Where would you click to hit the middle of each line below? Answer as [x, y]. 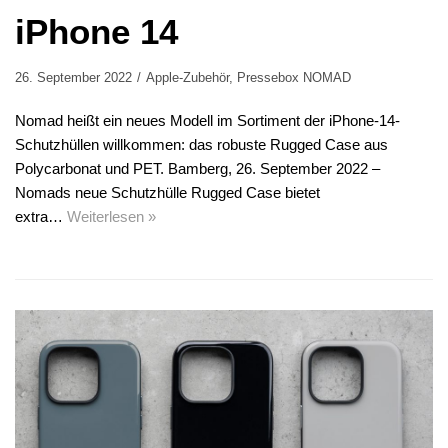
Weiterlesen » [111, 216]
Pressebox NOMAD [294, 77]
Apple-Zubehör [187, 77]
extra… [41, 216]
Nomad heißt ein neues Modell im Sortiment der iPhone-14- [207, 120]
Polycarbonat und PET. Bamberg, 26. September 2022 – [197, 168]
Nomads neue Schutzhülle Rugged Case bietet [167, 192]
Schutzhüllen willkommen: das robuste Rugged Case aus [201, 144]
